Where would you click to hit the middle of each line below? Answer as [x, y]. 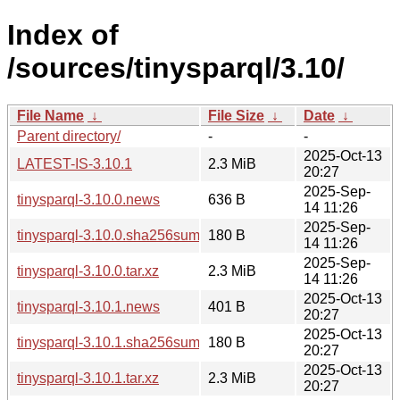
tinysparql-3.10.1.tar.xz [88, 378]
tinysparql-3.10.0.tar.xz [88, 271]
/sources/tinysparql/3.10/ [176, 68]
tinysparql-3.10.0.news [88, 199]
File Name [50, 115]
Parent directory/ [69, 136]
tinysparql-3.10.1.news [88, 306]
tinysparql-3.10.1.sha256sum [108, 342]
